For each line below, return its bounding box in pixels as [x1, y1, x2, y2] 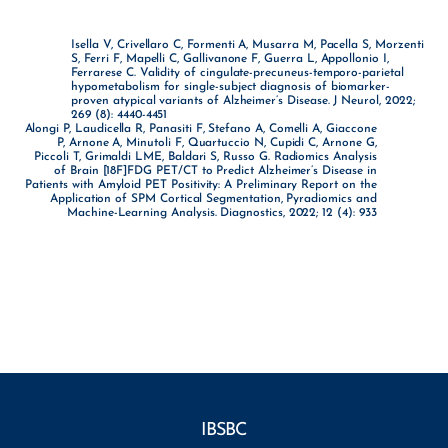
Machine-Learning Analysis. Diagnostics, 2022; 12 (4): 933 [67, 206, 377, 219]
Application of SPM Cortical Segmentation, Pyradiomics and [50, 192, 377, 205]
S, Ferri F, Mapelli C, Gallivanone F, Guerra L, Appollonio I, [71, 52, 389, 65]
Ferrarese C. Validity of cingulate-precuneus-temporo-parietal [71, 66, 404, 79]
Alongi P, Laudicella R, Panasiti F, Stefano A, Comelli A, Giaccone [24, 122, 377, 135]
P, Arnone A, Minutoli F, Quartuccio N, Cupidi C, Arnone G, [57, 136, 377, 149]
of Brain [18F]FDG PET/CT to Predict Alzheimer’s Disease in [54, 164, 377, 177]
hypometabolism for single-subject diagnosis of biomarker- [71, 80, 390, 93]
